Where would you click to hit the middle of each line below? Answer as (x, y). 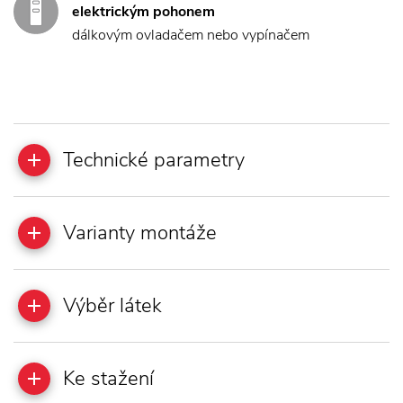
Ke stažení (108, 378)
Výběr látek (112, 305)
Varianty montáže (140, 233)
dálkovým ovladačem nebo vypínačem (191, 35)
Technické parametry (154, 160)
